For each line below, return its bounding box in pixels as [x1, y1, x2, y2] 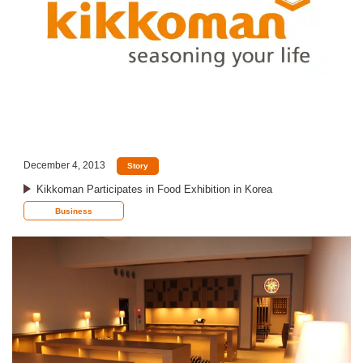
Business [55, 206, 92, 216]
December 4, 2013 [23, 160, 105, 172]
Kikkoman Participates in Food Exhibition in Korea [36, 182, 272, 195]
